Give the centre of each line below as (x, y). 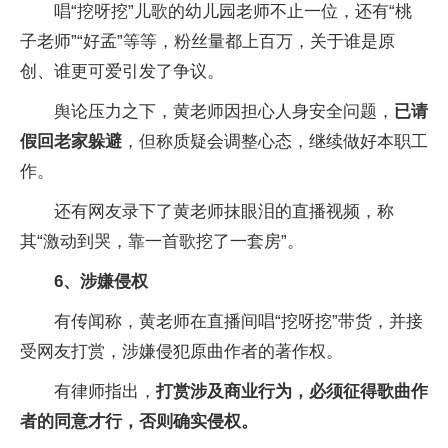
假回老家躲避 (71, 141)
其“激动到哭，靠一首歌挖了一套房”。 (162, 241)
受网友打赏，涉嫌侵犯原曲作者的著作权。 (181, 351)
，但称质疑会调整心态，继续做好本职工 (275, 141)
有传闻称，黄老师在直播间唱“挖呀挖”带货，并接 (238, 321)
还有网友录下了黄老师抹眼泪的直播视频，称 (224, 211)
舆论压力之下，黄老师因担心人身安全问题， (224, 111)
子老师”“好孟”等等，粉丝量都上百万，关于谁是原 (207, 41)
